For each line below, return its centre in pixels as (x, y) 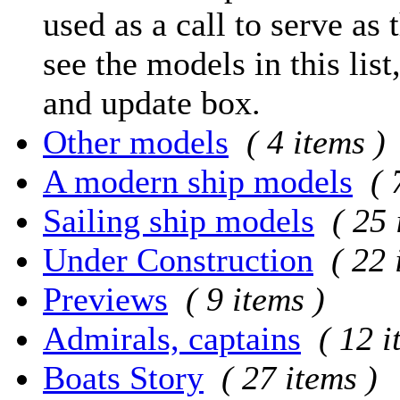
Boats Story (123, 377)
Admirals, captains (172, 338)
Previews (105, 299)
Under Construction (178, 259)
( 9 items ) (255, 299)
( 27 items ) (300, 377)
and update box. (152, 102)
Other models (136, 142)
